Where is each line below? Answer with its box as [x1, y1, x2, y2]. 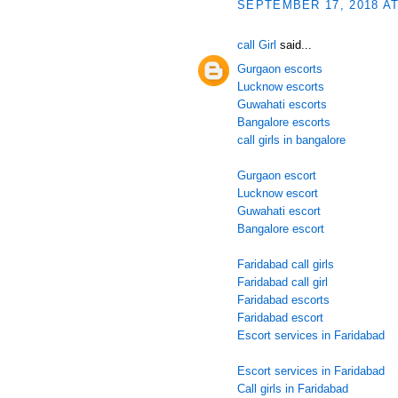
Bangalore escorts [237, 115, 330, 129]
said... [276, 38, 312, 52]
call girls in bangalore [237, 132, 346, 147]
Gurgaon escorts [237, 61, 322, 76]
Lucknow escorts [237, 79, 324, 93]
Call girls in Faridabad [237, 381, 348, 395]
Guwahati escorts [237, 97, 327, 111]
